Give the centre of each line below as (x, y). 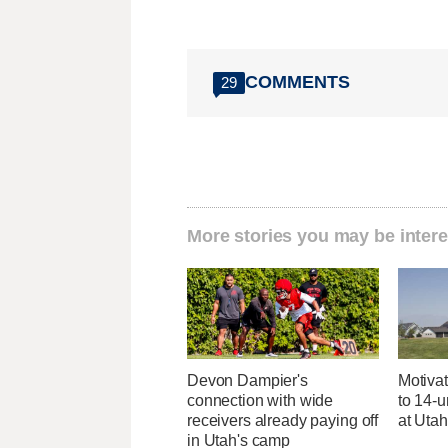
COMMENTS (297, 82)
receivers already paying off (283, 420)
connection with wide (260, 400)
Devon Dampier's (247, 380)
